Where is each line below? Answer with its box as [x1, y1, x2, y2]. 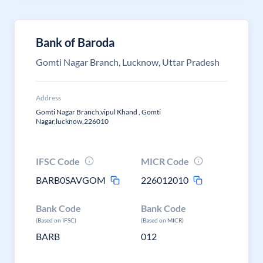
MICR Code [141, 156, 190, 167]
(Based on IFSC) [36, 217, 76, 224]
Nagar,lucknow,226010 [36, 117, 109, 126]
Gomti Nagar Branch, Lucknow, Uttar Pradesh [36, 56, 220, 68]
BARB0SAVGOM [36, 174, 106, 186]
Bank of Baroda [36, 35, 114, 49]
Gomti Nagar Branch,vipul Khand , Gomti [36, 107, 161, 116]
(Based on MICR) [141, 217, 184, 224]
